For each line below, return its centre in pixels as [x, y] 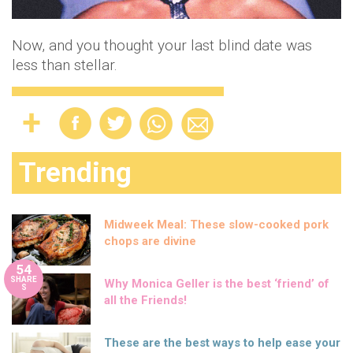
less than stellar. [67, 65]
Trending [75, 173]
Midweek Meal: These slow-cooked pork [216, 225]
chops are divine [150, 241]
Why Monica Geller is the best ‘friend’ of [217, 284]
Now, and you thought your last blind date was [162, 45]
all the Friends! [145, 300]
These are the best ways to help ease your [222, 343]
